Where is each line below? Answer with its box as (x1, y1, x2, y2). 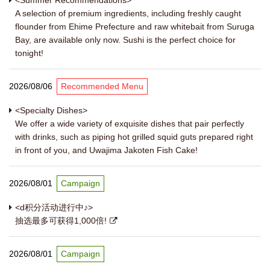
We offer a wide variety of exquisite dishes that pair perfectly (15, 119, 244, 129)
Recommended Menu (61, 82, 143, 92)
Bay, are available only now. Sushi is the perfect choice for (15, 35, 236, 45)
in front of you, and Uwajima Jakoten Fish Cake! (15, 145, 198, 155)
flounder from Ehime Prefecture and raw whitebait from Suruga (15, 22, 254, 32)
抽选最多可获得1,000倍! (15, 216, 107, 226)
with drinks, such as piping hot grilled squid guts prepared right (15, 132, 253, 142)
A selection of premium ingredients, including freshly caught (15, 8, 241, 19)
